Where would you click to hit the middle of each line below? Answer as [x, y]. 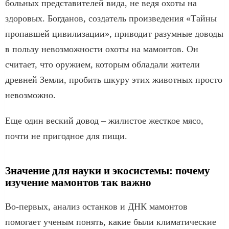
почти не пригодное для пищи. [66, 136]
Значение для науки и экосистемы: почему [108, 170]
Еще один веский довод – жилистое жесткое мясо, [104, 120]
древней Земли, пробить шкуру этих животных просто [114, 79]
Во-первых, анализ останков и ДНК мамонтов [96, 206]
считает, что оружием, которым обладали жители [102, 64]
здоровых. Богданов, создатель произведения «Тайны [111, 18]
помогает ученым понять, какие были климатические [111, 222]
